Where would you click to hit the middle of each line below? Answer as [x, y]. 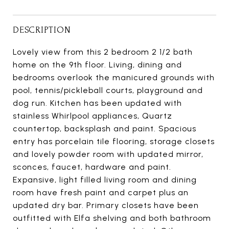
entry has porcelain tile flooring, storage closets [114, 142]
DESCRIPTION [42, 30]
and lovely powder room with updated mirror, [108, 154]
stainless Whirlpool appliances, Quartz [93, 116]
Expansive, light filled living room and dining [105, 180]
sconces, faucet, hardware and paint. [92, 167]
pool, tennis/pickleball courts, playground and [108, 90]
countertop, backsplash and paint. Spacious [105, 129]
